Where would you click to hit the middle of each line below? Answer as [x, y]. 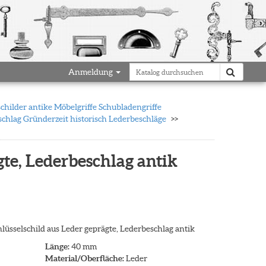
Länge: [57, 246]
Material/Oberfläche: [84, 258]
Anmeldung [91, 72]
